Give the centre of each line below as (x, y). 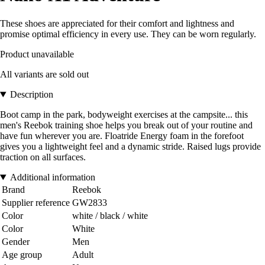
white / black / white (110, 216)
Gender (16, 242)
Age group (22, 255)
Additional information (52, 177)
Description (31, 95)
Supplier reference (36, 203)
